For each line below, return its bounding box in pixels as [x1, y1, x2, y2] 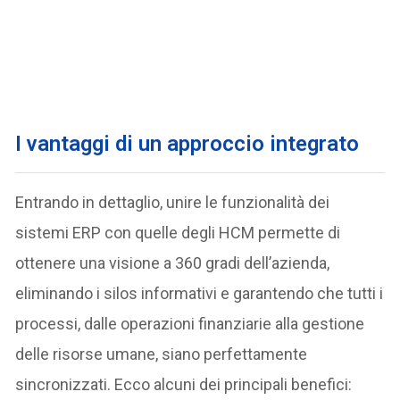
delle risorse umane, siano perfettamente [15, 344, 308, 363]
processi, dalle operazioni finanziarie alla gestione [15, 313, 365, 333]
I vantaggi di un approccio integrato [15, 130, 360, 156]
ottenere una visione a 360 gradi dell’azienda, [15, 253, 330, 272]
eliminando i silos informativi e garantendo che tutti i [15, 283, 384, 303]
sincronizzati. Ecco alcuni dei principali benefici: [15, 374, 353, 394]
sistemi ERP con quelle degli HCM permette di [15, 222, 341, 242]
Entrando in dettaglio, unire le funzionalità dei [15, 192, 330, 212]
